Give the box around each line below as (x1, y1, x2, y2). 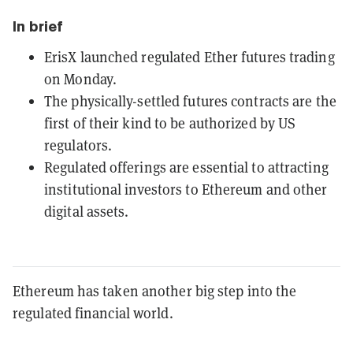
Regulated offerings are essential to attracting (44, 157, 329, 176)
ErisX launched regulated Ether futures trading (44, 46, 335, 66)
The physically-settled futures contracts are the (44, 91, 336, 110)
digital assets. (44, 201, 129, 221)
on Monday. (44, 69, 117, 88)
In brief (13, 17, 63, 35)
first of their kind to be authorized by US (44, 113, 296, 132)
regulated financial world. (13, 303, 173, 322)
